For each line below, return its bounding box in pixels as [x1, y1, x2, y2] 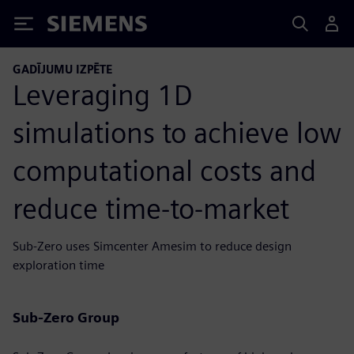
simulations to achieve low [13, 115, 341, 150]
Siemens [47, 18, 100, 35]
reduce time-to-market [13, 190, 289, 226]
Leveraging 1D [13, 77, 193, 112]
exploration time [13, 257, 104, 273]
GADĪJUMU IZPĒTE [13, 62, 112, 76]
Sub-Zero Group [13, 308, 119, 326]
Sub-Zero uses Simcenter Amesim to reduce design [13, 238, 292, 254]
